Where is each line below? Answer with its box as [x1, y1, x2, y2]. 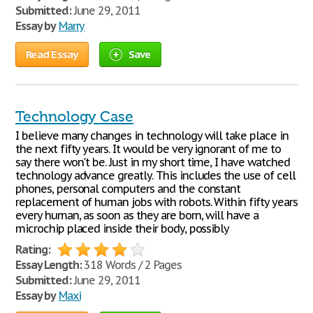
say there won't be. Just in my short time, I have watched [15, 155, 290, 169]
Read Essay [26, 48, 78, 61]
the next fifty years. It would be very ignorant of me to [15, 142, 281, 156]
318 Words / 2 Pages [81, 258, 182, 272]
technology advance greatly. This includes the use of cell [15, 168, 296, 182]
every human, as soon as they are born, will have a [15, 208, 259, 222]
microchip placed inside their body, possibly [15, 221, 230, 235]
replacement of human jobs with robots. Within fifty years [15, 195, 298, 209]
